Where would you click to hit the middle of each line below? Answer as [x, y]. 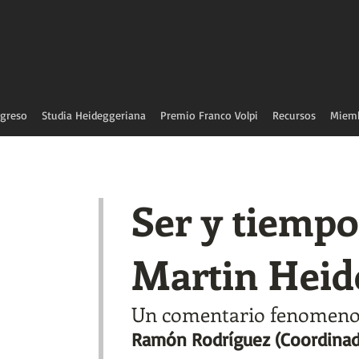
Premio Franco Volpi [209, 115]
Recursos [294, 115]
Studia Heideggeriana [94, 115]
